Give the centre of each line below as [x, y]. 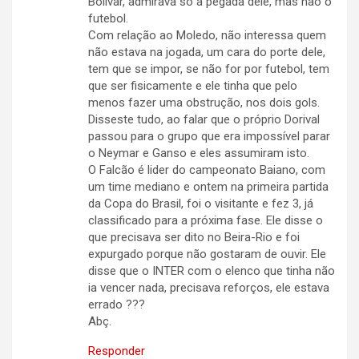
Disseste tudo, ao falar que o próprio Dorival [204, 120]
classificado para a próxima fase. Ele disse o [206, 221]
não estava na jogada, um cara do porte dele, [207, 52]
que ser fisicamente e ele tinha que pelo [193, 86]
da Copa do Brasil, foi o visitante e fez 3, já [201, 204]
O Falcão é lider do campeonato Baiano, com [207, 170]
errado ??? [117, 305]
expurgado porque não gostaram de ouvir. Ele [207, 254]
